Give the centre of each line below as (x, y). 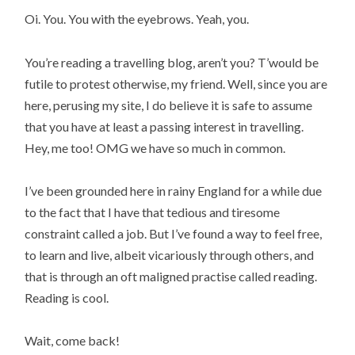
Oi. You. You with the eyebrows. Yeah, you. (137, 19)
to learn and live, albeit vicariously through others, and (170, 254)
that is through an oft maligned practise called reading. (171, 276)
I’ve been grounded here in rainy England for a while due (174, 190)
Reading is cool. (67, 297)
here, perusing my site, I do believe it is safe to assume (169, 105)
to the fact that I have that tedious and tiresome (153, 212)
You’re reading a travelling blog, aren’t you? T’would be (172, 62)
